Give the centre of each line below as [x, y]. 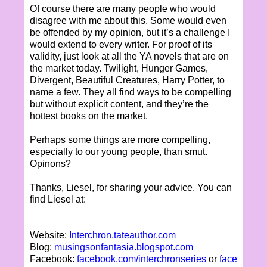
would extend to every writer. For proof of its [121, 44]
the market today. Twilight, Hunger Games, [119, 68]
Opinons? [50, 163]
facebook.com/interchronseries [142, 259]
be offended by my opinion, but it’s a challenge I [130, 32]
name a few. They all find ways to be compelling [131, 92]
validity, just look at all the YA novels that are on [129, 56]
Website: [49, 235]
